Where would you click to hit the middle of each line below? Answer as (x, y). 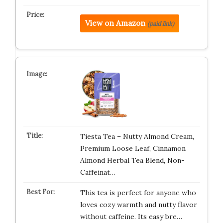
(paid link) (161, 24)
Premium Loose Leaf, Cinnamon (133, 148)
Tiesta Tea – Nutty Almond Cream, (137, 136)
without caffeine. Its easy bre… (131, 217)
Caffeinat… (98, 172)
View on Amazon (115, 23)
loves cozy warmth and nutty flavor (138, 205)
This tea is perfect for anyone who (138, 193)
